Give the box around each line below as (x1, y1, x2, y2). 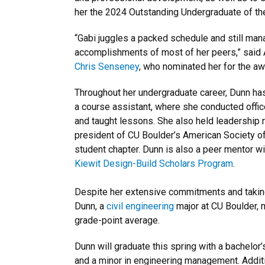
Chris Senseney (75, 61, 139, 72)
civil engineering (106, 201, 174, 212)
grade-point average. (75, 215, 160, 226)
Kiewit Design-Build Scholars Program (75, 158, 233, 169)
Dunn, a (75, 201, 106, 212)
